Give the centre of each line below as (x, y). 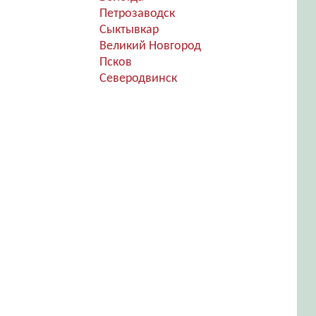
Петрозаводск (137, 14)
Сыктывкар (129, 30)
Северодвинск (138, 79)
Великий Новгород (150, 46)
